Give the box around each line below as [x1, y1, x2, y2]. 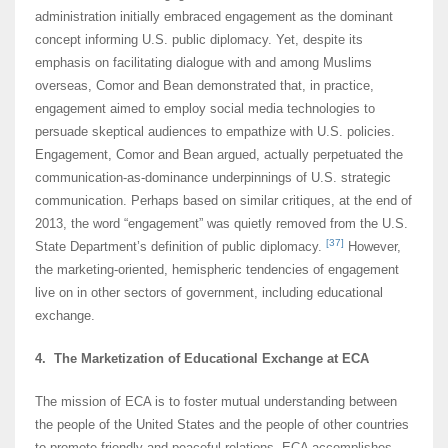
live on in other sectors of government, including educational [35, 285, 383, 301]
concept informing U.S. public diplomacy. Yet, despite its [35, 32, 363, 48]
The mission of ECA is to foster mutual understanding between [35, 394, 397, 410]
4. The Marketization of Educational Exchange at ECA [35, 351, 369, 367]
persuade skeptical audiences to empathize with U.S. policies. [35, 124, 395, 140]
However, [344, 239, 401, 255]
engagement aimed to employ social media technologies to [35, 101, 375, 117]
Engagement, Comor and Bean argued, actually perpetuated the [35, 147, 403, 163]
